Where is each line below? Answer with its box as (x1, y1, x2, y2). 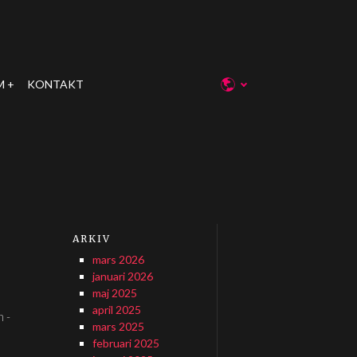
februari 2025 (92, 336, 159, 350)
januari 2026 (92, 269, 153, 283)
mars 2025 (92, 320, 144, 333)
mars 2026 (92, 253, 144, 266)
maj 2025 (92, 286, 137, 300)
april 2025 (92, 303, 141, 316)
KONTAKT (27, 77, 84, 91)
